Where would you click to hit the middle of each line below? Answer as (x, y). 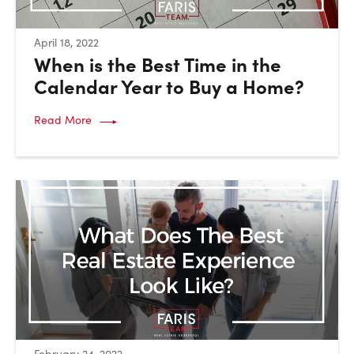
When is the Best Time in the (157, 64)
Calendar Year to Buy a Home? (169, 86)
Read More (62, 120)
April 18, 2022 (66, 42)
